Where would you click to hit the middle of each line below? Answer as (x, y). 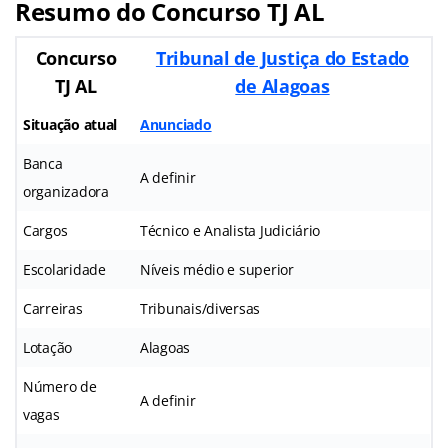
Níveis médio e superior (217, 269)
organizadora (66, 191)
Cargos (45, 230)
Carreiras (53, 308)
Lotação (48, 347)
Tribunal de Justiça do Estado (282, 57)
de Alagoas (282, 85)
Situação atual (70, 124)
